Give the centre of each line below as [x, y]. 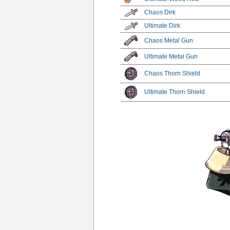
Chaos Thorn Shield [172, 73]
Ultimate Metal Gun [171, 56]
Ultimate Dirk [162, 25]
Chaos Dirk [160, 12]
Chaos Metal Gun [169, 40]
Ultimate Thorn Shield [175, 92]
